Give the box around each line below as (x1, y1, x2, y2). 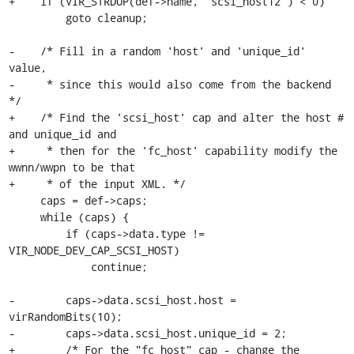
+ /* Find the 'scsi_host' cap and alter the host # (8, 110, 344, 125)
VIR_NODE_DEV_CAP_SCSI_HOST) (8, 243, 179, 258)
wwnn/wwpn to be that (8, 160, 135, 175)
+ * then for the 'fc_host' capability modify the (8, 143, 337, 158)
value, (8, 60, 47, 75)
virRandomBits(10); (8, 309, 122, 324)
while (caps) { (8, 209, 40, 224)
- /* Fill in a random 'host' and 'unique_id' (8, 43, 306, 58)
